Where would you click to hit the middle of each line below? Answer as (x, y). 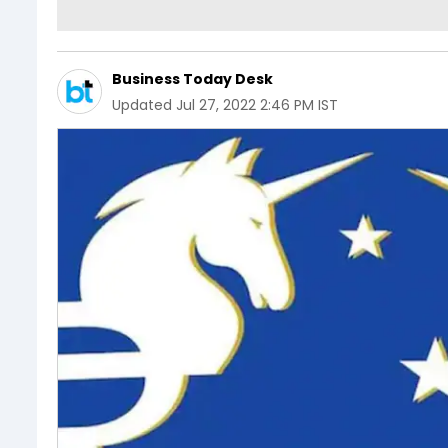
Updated (142, 105)
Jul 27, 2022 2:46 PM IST (257, 105)
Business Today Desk (192, 79)
